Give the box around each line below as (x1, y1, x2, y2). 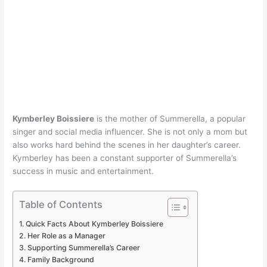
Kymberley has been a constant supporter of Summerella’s (13, 153, 237, 163)
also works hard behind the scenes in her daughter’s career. (13, 139, 241, 150)
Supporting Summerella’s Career (27, 243, 140, 252)
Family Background (27, 254, 94, 264)
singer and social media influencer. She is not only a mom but (13, 126, 248, 136)
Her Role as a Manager (27, 231, 105, 240)
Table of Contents (19, 198, 103, 210)
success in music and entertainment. (13, 166, 154, 176)
